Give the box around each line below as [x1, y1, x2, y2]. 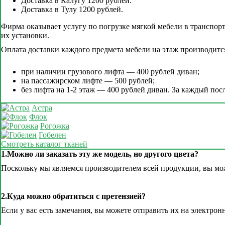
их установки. [1, 31, 49, 40]
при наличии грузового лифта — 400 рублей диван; [21, 67, 199, 76]
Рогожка [40, 122, 69, 130]
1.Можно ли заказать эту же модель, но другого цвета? [1, 150, 198, 158]
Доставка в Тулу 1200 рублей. [21, 5, 123, 14]
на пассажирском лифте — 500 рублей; [21, 76, 155, 85]
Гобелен [39, 131, 66, 139]
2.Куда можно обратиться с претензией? [1, 192, 146, 200]
